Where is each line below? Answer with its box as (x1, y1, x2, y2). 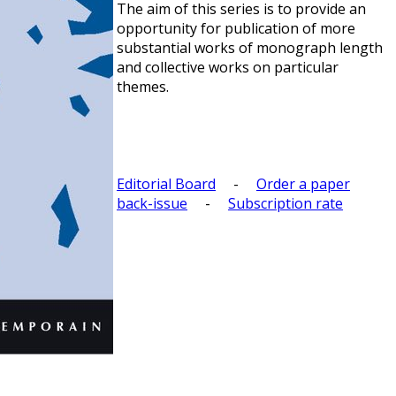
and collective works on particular (117, 57, 339, 77)
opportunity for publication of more (117, 19, 355, 38)
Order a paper (256, 174, 350, 194)
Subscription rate (228, 194, 343, 213)
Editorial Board (117, 174, 216, 194)
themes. (117, 77, 169, 96)
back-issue (117, 194, 187, 213)
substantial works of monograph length (117, 38, 383, 57)
